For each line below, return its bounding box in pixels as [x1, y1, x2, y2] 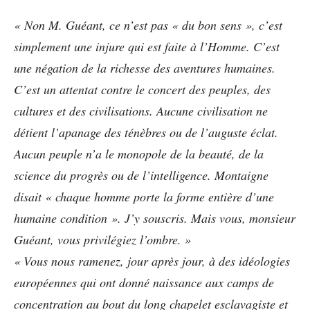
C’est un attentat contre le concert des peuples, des [14, 81, 271, 98]
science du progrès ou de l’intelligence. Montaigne [14, 167, 268, 183]
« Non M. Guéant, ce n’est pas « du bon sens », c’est [14, 17, 282, 33]
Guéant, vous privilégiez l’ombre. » [14, 231, 191, 248]
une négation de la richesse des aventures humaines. [14, 60, 275, 76]
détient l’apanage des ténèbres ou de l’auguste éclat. [14, 124, 278, 140]
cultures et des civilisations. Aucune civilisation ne [14, 102, 268, 119]
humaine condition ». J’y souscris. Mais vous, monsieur [14, 210, 295, 226]
